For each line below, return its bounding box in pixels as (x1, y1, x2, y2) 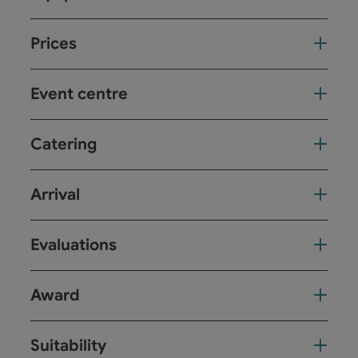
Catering (30, 134, 97, 155)
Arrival (30, 185, 80, 205)
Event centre (30, 84, 128, 105)
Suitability (30, 336, 106, 356)
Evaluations (30, 235, 117, 256)
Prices (30, 34, 77, 54)
